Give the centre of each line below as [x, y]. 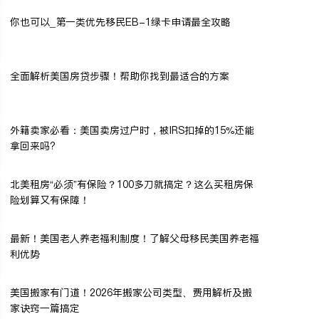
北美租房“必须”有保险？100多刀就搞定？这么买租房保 [132, 184]
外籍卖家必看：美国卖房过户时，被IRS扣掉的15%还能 [132, 130]
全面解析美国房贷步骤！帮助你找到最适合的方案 [120, 76]
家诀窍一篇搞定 [45, 308]
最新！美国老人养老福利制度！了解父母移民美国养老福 [135, 239]
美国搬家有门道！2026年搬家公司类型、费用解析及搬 [131, 293]
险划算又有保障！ [50, 200]
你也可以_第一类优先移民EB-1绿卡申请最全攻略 [120, 22]
